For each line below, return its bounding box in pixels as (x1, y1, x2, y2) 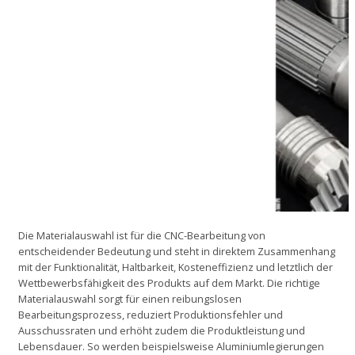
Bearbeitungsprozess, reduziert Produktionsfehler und (18, 307, 283, 322)
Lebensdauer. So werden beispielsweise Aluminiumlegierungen (18, 338, 324, 353)
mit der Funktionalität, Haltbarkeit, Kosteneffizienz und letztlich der (18, 259, 333, 274)
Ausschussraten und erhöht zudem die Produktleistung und (18, 323, 305, 338)
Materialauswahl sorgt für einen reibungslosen (18, 291, 242, 306)
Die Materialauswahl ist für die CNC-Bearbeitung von (18, 227, 265, 242)
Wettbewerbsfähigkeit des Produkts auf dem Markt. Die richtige (18, 275, 320, 290)
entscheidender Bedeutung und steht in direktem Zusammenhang (18, 243, 335, 258)
